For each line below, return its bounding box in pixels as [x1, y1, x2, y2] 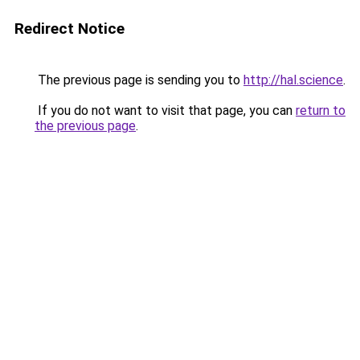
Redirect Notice [14, 19, 125, 38]
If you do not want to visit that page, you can [35, 103, 296, 118]
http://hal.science [243, 72, 343, 88]
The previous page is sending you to [35, 72, 243, 88]
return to [296, 103, 346, 118]
